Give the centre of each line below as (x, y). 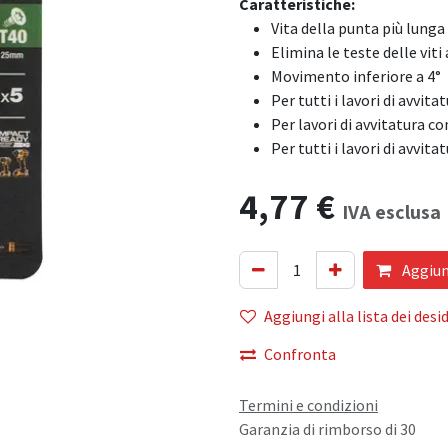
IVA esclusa (391, 212)
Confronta (300, 354)
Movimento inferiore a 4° (356, 76)
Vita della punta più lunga (358, 28)
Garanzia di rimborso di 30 (327, 429)
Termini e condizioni (308, 405)
